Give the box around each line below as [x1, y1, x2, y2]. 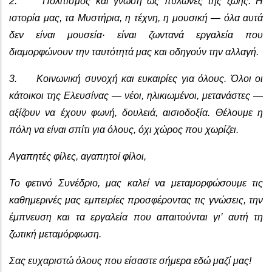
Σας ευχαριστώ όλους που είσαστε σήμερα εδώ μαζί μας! [9, 255, 251, 266]
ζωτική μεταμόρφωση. [9, 228, 101, 239]
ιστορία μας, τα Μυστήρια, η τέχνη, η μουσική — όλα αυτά [9, 12, 263, 23]
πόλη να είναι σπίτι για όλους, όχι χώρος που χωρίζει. [9, 124, 239, 135]
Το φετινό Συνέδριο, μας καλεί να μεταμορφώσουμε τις [9, 177, 263, 188]
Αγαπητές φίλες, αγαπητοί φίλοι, [9, 151, 146, 161]
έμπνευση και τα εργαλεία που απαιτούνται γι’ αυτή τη [9, 211, 263, 222]
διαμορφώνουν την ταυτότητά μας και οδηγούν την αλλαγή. [9, 46, 259, 57]
